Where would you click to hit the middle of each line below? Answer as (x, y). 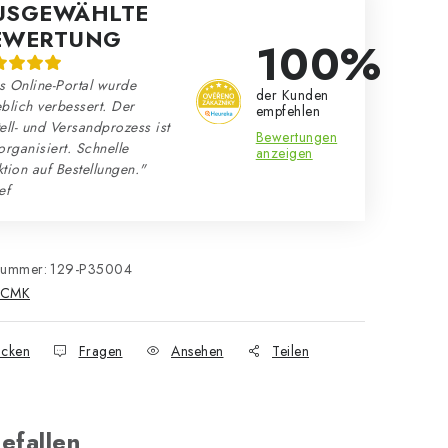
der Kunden (292, 95)
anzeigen (284, 153)
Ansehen (197, 351)
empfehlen (288, 111)
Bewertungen (296, 137)
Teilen (290, 351)
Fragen (100, 351)
